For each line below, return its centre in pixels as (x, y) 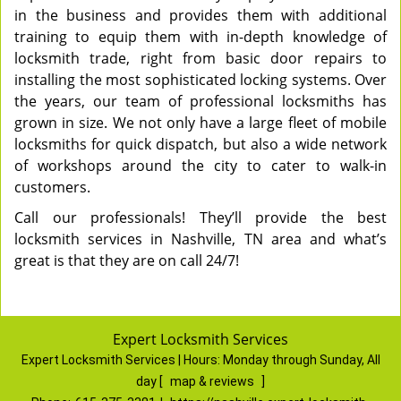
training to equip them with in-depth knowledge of (200, 37)
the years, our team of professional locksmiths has (200, 101)
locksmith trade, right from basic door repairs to (200, 58)
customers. (54, 187)
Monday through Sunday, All (301, 360)
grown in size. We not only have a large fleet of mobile (200, 123)
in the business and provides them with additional (200, 15)
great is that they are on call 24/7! (127, 260)
